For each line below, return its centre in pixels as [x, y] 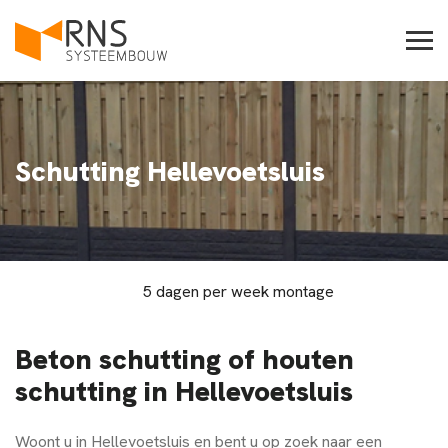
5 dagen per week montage [238, 291]
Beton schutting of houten [184, 358]
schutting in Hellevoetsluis [184, 390]
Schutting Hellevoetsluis [170, 170]
